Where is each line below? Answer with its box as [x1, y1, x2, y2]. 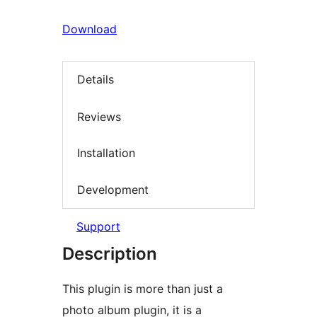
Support [76, 219, 120, 234]
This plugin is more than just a [62, 282, 223, 296]
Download [62, 22, 117, 36]
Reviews [77, 109, 121, 124]
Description [62, 243, 157, 265]
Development [77, 182, 149, 197]
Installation [77, 146, 135, 161]
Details [77, 72, 114, 87]
